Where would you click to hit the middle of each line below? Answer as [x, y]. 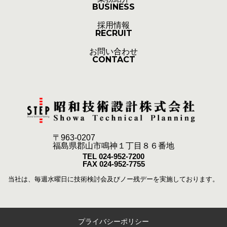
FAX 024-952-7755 [113, 164]
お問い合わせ [113, 51]
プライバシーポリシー [113, 221]
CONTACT [113, 59]
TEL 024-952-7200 [113, 156]
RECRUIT [113, 33]
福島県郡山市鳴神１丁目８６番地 [113, 145]
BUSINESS [113, 7]
